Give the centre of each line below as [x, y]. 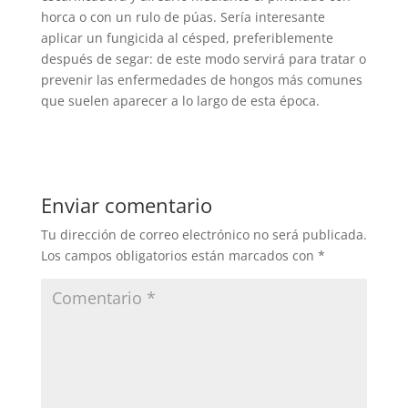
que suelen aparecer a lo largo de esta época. [180, 100]
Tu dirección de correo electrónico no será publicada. [204, 234]
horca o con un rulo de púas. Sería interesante [183, 16]
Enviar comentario [126, 204]
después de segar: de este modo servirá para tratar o [203, 58]
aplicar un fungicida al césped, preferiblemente [187, 37]
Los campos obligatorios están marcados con [179, 255]
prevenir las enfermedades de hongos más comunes [201, 79]
